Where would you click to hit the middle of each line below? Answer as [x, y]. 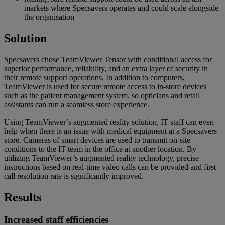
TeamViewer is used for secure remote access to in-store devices [105, 87]
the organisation [49, 17]
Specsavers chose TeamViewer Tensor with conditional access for [108, 60]
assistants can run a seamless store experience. [77, 105]
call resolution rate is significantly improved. [74, 176]
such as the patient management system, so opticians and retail [102, 96]
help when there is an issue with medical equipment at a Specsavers [110, 131]
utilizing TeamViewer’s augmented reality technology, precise [101, 158]
